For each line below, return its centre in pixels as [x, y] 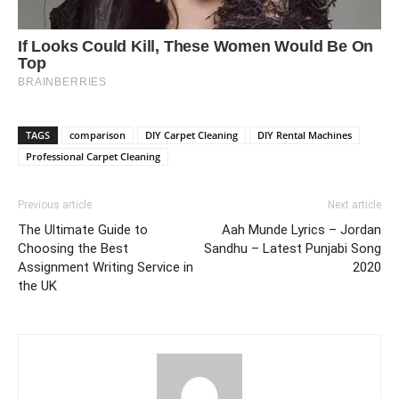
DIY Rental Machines [305, 135]
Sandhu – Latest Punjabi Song [293, 249]
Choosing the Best [73, 249]
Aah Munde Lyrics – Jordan [301, 230]
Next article [354, 205]
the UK [37, 286]
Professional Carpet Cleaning [93, 157]
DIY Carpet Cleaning [191, 135]
